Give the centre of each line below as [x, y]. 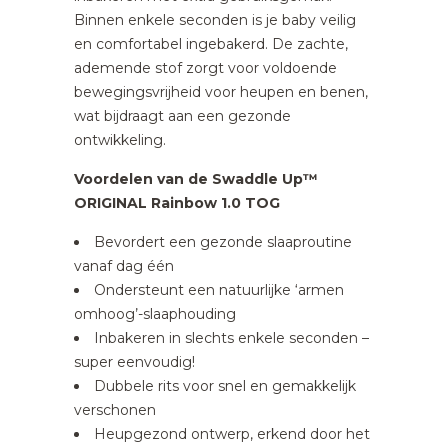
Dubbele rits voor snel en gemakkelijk [225, 386]
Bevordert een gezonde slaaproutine [223, 242]
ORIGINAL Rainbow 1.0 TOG [177, 203]
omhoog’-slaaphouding [155, 314]
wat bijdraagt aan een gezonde [182, 116]
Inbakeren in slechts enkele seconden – [231, 338]
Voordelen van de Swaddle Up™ [196, 179]
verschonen [115, 410]
